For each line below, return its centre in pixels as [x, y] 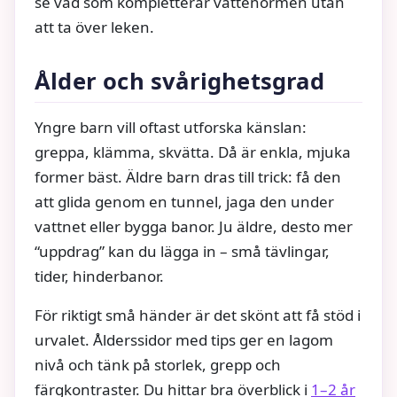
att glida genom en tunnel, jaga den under [184, 202]
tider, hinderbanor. [99, 276]
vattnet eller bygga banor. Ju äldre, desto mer [194, 227]
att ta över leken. [94, 27]
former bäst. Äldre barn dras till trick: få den [188, 177]
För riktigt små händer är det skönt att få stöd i [198, 315]
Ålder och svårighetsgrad [179, 82]
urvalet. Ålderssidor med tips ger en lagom [184, 340]
